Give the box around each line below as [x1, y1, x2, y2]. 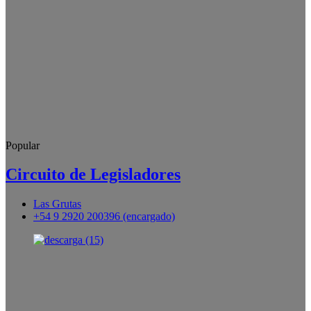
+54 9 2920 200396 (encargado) [33, 210, 175, 223]
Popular [6, 139, 40, 151]
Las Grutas [33, 198, 81, 210]
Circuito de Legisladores [6, 165, 180, 184]
